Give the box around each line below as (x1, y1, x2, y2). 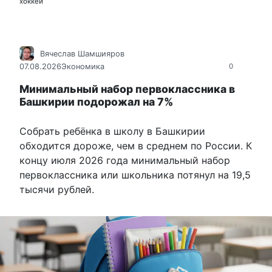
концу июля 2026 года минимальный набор (19, 154, 230, 166)
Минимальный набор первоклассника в (19, 82, 235, 95)
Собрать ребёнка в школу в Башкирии (19, 124, 205, 137)
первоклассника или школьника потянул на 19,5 (19, 168, 251, 181)
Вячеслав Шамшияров (40, 49, 124, 58)
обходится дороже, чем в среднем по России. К (19, 139, 252, 152)
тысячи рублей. (19, 183, 94, 195)
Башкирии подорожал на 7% (19, 95, 173, 108)
